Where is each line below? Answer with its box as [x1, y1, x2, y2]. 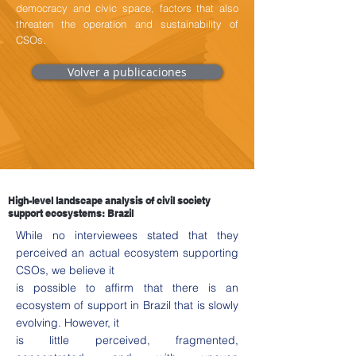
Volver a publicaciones [68, 64, 187, 79]
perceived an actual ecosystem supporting [16, 246, 238, 260]
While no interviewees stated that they [16, 228, 238, 242]
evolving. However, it [16, 315, 119, 330]
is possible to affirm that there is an [16, 281, 238, 295]
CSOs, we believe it [16, 263, 114, 277]
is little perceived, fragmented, [16, 333, 238, 347]
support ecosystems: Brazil [8, 207, 133, 219]
